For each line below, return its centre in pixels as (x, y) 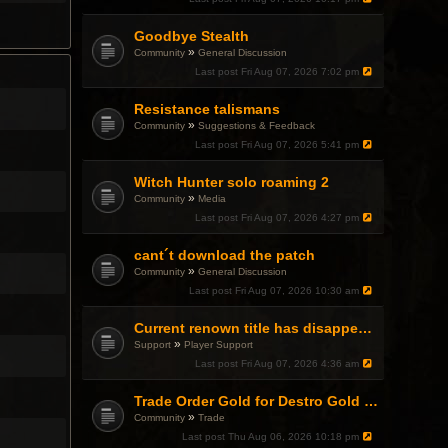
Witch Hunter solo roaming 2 (232, 182)
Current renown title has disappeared (365, 328)
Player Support (219, 344)
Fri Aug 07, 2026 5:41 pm (301, 144)
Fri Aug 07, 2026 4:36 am (301, 363)
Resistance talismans (207, 109)
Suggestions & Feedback (257, 125)
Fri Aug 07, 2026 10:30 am (298, 290)
